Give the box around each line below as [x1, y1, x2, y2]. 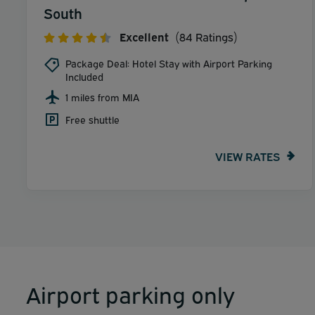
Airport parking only [26, 278, 235, 309]
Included [65, 70, 103, 84]
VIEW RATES [215, 148, 280, 164]
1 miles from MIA [65, 90, 139, 104]
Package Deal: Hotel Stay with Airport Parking [65, 56, 272, 70]
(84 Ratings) [172, 29, 238, 45]
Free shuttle [65, 112, 120, 127]
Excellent [120, 29, 169, 45]
